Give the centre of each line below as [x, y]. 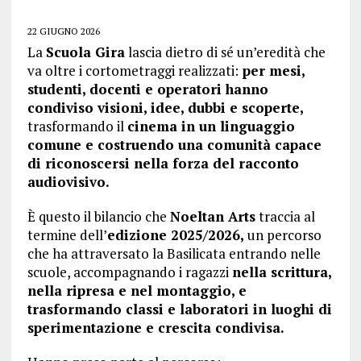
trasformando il [77, 126]
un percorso [282, 235]
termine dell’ [67, 235]
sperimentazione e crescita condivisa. [156, 328]
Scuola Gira [85, 52]
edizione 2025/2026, [175, 235]
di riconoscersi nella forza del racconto [163, 163]
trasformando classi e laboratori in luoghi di [179, 309]
